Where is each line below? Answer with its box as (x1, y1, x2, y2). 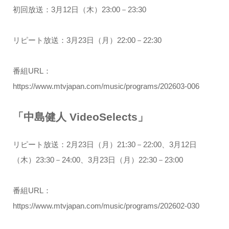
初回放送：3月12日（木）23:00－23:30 (12, 5, 146, 14)
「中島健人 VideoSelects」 (12, 111, 148, 123)
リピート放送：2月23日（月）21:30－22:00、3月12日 (12, 140, 197, 149)
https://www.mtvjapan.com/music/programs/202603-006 (12, 82, 199, 91)
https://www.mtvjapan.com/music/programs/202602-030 (12, 201, 199, 210)
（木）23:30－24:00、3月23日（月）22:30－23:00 (12, 155, 183, 164)
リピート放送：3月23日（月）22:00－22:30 (12, 36, 162, 45)
